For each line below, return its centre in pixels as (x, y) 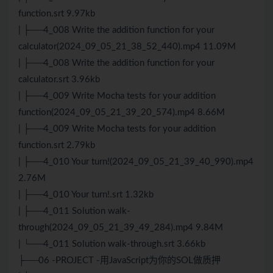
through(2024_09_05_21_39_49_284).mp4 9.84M (121, 228)
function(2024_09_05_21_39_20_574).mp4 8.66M (122, 113)
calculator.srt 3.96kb (59, 80)
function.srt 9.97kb (57, 14)
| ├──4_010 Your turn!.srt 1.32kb (86, 195)
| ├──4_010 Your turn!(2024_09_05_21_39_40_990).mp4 (136, 162)
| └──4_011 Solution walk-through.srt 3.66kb (112, 244)
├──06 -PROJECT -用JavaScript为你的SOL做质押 (119, 261)
